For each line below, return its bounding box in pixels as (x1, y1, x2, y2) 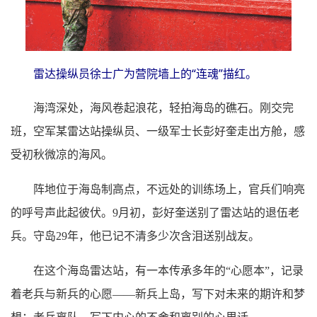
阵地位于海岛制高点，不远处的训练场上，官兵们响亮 (33, 183, 305, 195)
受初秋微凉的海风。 (11, 148, 113, 161)
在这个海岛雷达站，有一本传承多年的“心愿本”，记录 (33, 264, 304, 277)
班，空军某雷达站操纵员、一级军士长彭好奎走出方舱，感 (11, 125, 305, 137)
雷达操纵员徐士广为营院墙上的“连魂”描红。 (33, 65, 257, 81)
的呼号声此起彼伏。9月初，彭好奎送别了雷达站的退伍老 (11, 206, 299, 219)
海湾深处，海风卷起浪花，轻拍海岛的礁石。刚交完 (33, 101, 294, 114)
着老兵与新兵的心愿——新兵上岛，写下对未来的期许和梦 (11, 287, 305, 300)
